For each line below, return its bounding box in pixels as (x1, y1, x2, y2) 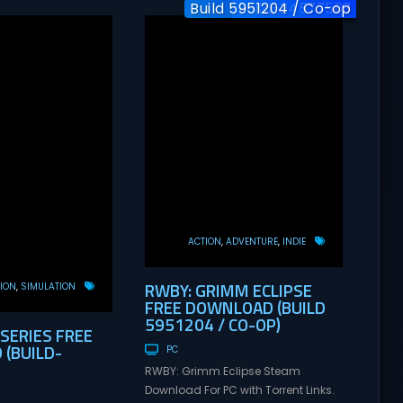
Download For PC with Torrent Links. (144, 382, 335, 399)
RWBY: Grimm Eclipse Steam (144, 363, 300, 380)
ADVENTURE (225, 235, 278, 247)
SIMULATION (20, 281, 76, 293)
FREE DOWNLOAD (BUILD (144, 293, 326, 320)
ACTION (187, 235, 221, 247)
